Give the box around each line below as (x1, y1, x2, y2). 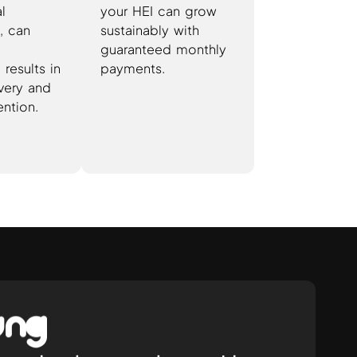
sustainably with (100, 21, 200, 38)
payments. (100, 59, 166, 76)
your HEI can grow (100, 2, 218, 19)
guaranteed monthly (100, 40, 227, 57)
